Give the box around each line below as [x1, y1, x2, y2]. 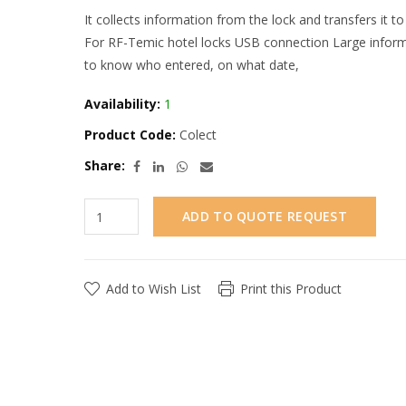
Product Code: [84, 126, 176, 143]
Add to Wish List [106, 280, 201, 298]
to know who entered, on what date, [84, 56, 299, 73]
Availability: [84, 95, 160, 112]
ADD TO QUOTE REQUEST [182, 208, 347, 226]
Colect [176, 126, 217, 143]
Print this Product [240, 280, 342, 298]
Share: [84, 157, 125, 174]
